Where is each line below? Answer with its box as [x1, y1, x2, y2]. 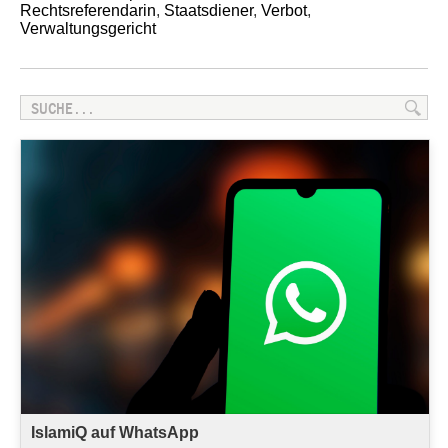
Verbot [261, 2, 307, 20]
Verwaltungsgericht [20, 20, 156, 38]
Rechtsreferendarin [20, 2, 156, 20]
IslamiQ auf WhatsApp [31, 423, 199, 441]
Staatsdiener [164, 2, 253, 20]
